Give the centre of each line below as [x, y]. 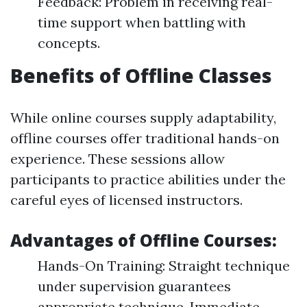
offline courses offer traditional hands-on [145, 138]
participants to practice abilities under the [148, 179]
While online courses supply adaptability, [143, 118]
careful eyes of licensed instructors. [126, 200]
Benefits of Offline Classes [141, 75]
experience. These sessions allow [118, 159]
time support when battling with [142, 22]
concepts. [69, 43]
